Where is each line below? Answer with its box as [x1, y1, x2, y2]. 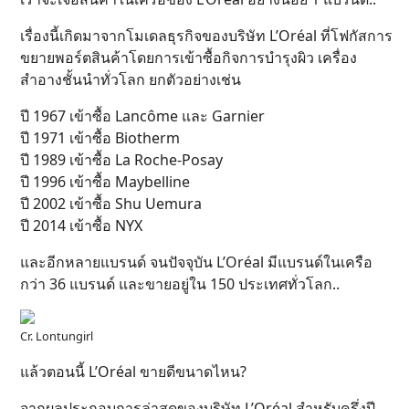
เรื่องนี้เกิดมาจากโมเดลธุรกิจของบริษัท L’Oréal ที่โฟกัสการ [20, 26, 393, 47]
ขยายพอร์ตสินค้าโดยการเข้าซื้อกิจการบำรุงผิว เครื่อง [20, 47, 357, 68]
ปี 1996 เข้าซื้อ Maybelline [20, 172, 190, 193]
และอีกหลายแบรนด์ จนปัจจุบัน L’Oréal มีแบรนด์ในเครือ [20, 252, 372, 273]
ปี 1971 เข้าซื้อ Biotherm [20, 128, 180, 149]
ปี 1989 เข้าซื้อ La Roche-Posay [20, 150, 223, 171]
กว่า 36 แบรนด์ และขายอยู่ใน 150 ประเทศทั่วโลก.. [20, 274, 340, 295]
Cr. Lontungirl [20, 328, 93, 345]
